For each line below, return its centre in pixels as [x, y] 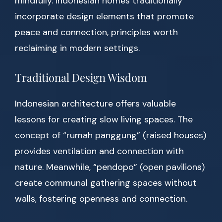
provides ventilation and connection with [99, 151]
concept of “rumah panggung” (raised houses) [111, 136]
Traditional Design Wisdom [81, 78]
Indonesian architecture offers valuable [95, 104]
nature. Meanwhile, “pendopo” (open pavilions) [110, 167]
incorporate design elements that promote [104, 17]
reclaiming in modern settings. [77, 48]
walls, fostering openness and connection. [101, 199]
